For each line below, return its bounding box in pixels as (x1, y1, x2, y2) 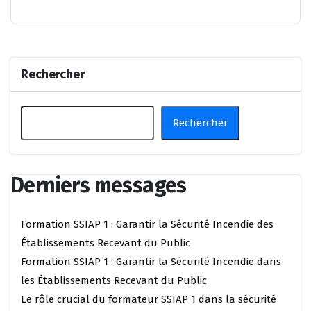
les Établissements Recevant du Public (21, 274, 207, 287)
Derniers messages (10, 173, 187, 199)
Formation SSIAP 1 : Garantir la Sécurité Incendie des (21, 218, 274, 231)
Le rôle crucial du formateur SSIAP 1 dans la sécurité (21, 293, 276, 306)
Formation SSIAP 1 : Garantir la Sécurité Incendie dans (21, 255, 281, 269)
